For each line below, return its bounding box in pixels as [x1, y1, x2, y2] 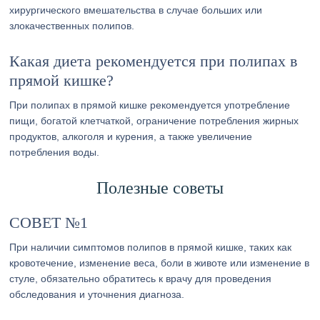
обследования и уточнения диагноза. [9, 289, 185, 300]
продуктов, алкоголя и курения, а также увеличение [9, 131, 253, 142]
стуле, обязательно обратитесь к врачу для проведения [9, 273, 272, 284]
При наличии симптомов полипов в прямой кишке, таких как [9, 241, 292, 253]
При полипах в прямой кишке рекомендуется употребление [9, 99, 291, 111]
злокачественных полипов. [9, 20, 135, 31]
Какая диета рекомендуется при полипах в [9, 52, 298, 70]
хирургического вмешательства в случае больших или [9, 4, 263, 16]
